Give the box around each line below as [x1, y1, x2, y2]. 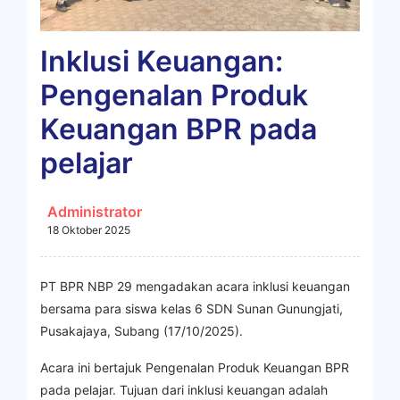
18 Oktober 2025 [47, 222, 130, 237]
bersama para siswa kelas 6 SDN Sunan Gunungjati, [40, 300, 343, 316]
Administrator [47, 202, 142, 221]
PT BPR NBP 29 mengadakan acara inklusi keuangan [40, 278, 350, 294]
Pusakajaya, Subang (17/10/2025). [40, 322, 243, 338]
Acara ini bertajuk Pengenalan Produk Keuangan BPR [40, 359, 349, 375]
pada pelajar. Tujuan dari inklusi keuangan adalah [40, 381, 328, 397]
